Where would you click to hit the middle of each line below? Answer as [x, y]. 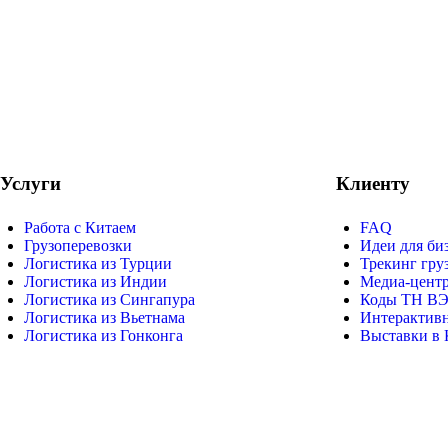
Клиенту [373, 183]
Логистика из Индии [95, 281]
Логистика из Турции [98, 263]
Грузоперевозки [78, 245]
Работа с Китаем [80, 227]
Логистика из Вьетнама [104, 317]
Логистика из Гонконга [103, 335]
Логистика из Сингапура [109, 299]
